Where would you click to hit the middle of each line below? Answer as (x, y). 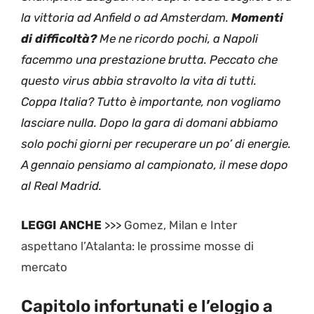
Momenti (257, 18)
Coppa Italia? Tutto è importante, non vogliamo (151, 102)
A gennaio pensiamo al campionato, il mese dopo (155, 165)
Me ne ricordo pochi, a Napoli (177, 39)
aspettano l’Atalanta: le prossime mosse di (137, 246)
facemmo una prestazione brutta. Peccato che (149, 60)
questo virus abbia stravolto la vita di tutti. (139, 81)
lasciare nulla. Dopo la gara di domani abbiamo (150, 123)
